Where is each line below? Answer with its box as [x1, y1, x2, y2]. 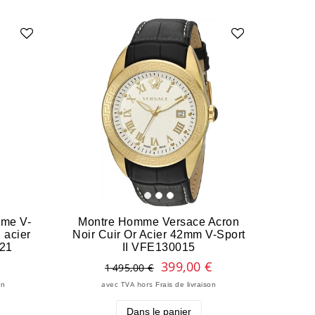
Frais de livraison [155, 280, 217, 288]
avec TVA [101, 279, 135, 289]
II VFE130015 [122, 240, 195, 253]
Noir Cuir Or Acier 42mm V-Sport [72, 227, 245, 240]
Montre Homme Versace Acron [78, 214, 240, 228]
